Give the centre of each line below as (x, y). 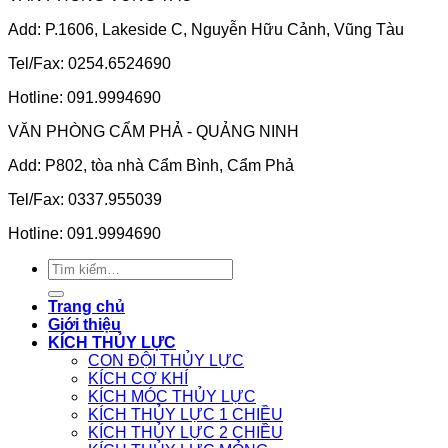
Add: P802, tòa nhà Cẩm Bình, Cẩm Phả (151, 165)
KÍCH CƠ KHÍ (138, 378)
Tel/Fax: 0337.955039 (85, 199)
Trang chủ (86, 306)
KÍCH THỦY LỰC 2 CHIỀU (185, 432)
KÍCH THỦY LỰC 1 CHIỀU (185, 414)
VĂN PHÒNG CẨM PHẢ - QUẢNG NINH (153, 131)
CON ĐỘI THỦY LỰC (166, 360)
